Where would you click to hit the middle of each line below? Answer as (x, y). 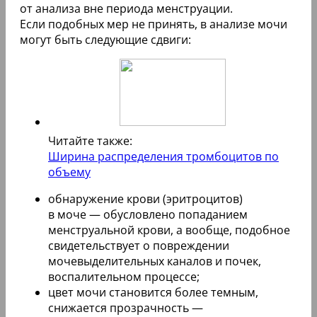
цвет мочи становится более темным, (153, 292)
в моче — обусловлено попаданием (148, 214)
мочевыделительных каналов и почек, (155, 261)
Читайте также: (90, 140)
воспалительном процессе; (124, 276)
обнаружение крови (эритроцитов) (145, 198)
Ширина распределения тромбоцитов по (163, 156)
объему (69, 172)
